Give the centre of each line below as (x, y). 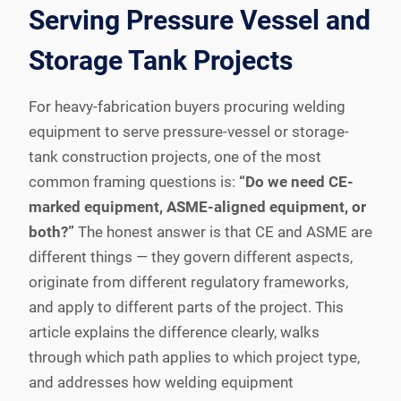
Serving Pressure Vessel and (200, 20)
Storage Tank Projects (161, 60)
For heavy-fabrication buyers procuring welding (187, 106)
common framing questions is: (134, 181)
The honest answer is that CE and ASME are (223, 231)
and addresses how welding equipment (161, 382)
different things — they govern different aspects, (191, 256)
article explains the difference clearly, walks (174, 332)
